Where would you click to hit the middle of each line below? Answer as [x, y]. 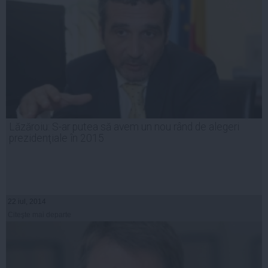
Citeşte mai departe [39, 215]
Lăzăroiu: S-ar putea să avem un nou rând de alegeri [124, 127]
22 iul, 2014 [27, 202]
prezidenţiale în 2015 [57, 138]
